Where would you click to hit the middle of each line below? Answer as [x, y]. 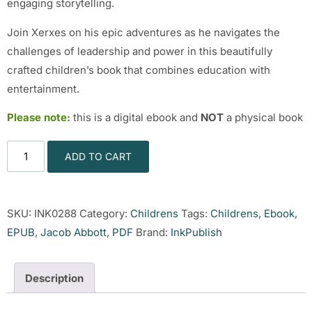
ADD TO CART [99, 157]
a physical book [263, 118]
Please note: [39, 118]
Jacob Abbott [73, 233]
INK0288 [55, 214]
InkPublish [196, 233]
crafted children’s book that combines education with [139, 70]
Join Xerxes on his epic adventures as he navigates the [143, 32]
